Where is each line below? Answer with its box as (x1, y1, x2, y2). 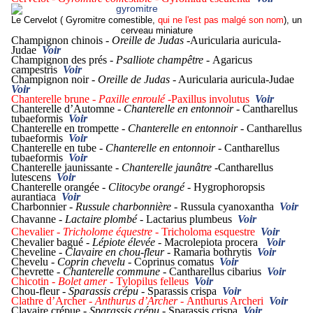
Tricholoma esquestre (161, 226, 255, 238)
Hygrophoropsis (194, 181, 265, 194)
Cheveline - (11, 246, 65, 259)
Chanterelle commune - (63, 265, 169, 278)
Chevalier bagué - (11, 236, 92, 249)
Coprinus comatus (134, 256, 219, 268)
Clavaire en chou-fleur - (65, 246, 173, 259)
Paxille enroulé (99, 93, 168, 105)
